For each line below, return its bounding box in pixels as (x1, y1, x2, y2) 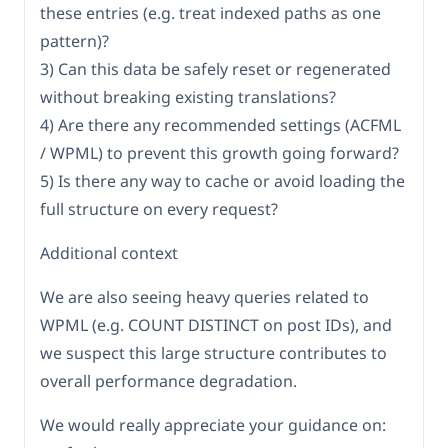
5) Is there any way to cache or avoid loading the (40, 170, 405, 193)
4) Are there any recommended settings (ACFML (40, 114, 401, 137)
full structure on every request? (40, 198, 278, 221)
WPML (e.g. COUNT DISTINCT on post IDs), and (40, 314, 392, 337)
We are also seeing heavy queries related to (40, 286, 369, 309)
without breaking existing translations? (40, 86, 336, 109)
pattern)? (40, 30, 109, 53)
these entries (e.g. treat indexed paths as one (40, 2, 381, 25)
